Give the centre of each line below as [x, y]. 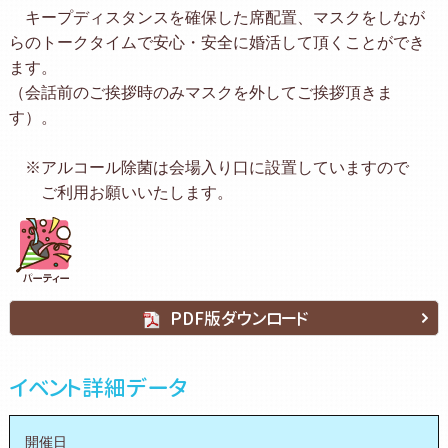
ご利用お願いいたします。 [120, 192]
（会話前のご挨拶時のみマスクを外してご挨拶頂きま [200, 92]
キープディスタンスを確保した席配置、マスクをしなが [216, 17]
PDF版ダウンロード [239, 318]
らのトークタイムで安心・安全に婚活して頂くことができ [216, 42]
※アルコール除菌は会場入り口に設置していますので [208, 167]
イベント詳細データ [98, 387]
